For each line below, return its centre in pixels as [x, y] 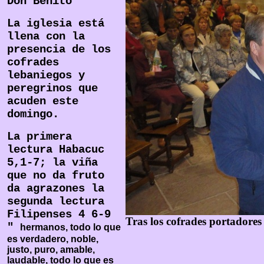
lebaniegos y [46, 75]
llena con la [46, 37]
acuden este [43, 101]
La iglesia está [56, 24]
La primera [39, 137]
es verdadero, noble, [53, 239]
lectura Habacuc [56, 150]
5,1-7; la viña [52, 163]
